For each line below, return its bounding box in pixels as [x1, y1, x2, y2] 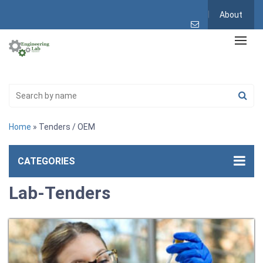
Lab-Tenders [9, 182, 110, 203]
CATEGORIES [18, 155, 75, 167]
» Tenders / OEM [31, 122, 95, 131]
